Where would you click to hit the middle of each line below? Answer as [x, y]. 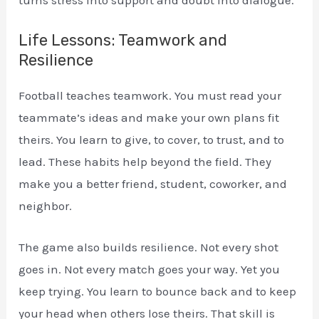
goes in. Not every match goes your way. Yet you [150, 270]
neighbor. [46, 205]
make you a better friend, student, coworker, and [153, 183]
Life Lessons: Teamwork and [123, 40]
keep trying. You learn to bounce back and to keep [158, 292]
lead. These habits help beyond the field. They [145, 161]
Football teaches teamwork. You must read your [150, 95]
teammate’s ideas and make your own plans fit [149, 117]
